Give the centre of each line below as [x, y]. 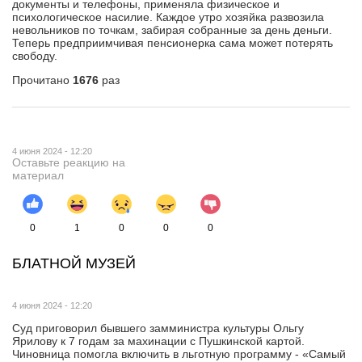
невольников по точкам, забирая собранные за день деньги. [172, 30]
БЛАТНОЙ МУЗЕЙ [74, 264]
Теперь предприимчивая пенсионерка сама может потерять [173, 43]
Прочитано [42, 80]
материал [38, 176]
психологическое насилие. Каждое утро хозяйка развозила [168, 17]
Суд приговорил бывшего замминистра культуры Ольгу [158, 328]
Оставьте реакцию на [69, 163]
